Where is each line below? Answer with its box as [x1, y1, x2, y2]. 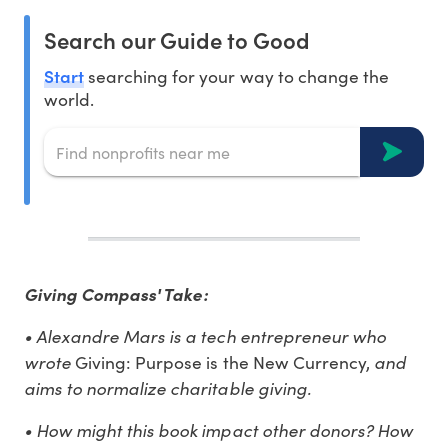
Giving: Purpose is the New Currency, [75, 350, 374, 375]
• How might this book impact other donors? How [24, 417, 413, 443]
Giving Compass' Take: [24, 282, 208, 307]
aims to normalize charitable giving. [24, 375, 315, 401]
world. [44, 87, 95, 112]
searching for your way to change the [84, 64, 389, 89]
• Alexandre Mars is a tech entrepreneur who [24, 323, 386, 349]
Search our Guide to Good [44, 24, 310, 56]
